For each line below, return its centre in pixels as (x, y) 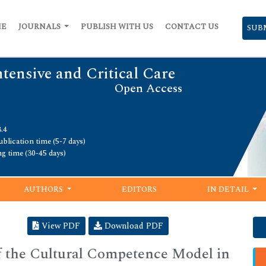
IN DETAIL (229, 189)
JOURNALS (40, 27)
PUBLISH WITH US (117, 27)
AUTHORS (45, 189)
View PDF (60, 226)
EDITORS (140, 189)
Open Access (148, 89)
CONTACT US (192, 27)
